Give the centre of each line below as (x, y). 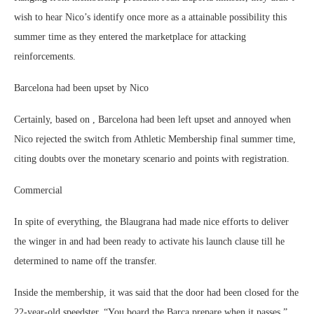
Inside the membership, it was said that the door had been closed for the (156, 293)
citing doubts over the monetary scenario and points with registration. (152, 159)
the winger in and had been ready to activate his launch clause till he (149, 241)
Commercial (38, 190)
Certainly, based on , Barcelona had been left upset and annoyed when (152, 120)
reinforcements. (45, 56)
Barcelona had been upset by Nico (81, 88)
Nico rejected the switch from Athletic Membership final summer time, (155, 139)
